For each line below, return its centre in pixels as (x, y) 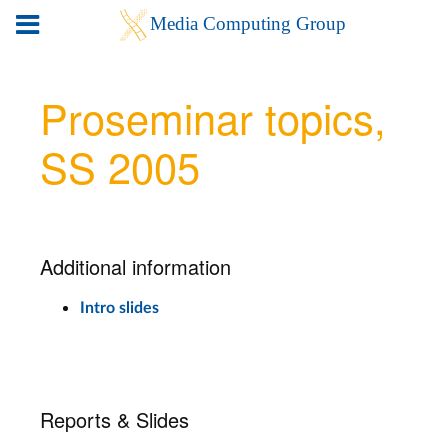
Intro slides (119, 308)
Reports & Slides (114, 419)
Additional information (135, 266)
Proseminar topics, (213, 117)
